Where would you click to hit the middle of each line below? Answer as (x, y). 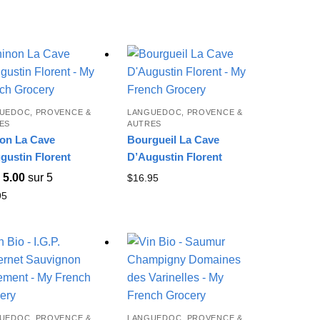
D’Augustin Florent (174, 156)
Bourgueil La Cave (173, 139)
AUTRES (144, 123)
